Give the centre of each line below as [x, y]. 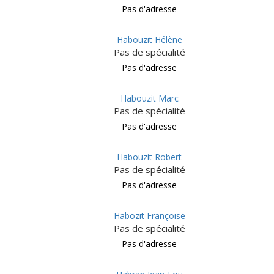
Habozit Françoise [149, 216]
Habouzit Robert [149, 157]
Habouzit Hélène [149, 39]
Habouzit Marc [149, 98]
